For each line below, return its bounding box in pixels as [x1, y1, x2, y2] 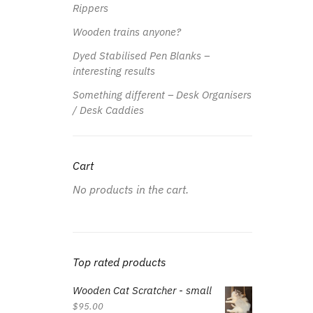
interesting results [72, 64, 155, 78]
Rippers [72, 1, 108, 15]
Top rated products [72, 255, 166, 270]
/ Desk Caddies [72, 103, 144, 117]
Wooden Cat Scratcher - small [72, 284, 212, 298]
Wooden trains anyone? [72, 25, 181, 39]
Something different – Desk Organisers [72, 88, 252, 102]
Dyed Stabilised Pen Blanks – [72, 49, 210, 63]
